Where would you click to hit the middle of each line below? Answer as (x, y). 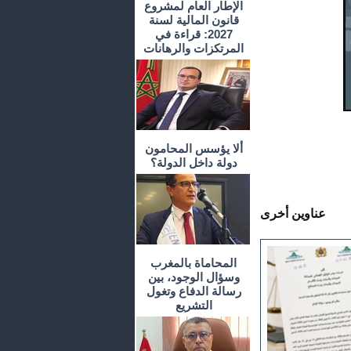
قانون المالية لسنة (194, 20)
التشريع (194, 306)
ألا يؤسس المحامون (194, 149)
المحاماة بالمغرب (194, 263)
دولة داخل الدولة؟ (194, 163)
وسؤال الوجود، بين (194, 277)
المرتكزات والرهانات (194, 49)
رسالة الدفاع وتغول (194, 291)
